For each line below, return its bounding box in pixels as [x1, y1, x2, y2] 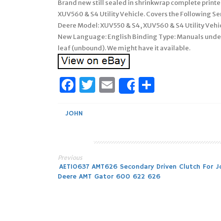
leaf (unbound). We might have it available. [58, 43, 190, 52]
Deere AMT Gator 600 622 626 [58, 172, 160, 181]
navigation [58, 181, 145, 203]
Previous [58, 153, 82, 161]
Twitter [95, 74, 150, 95]
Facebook [75, 74, 147, 95]
